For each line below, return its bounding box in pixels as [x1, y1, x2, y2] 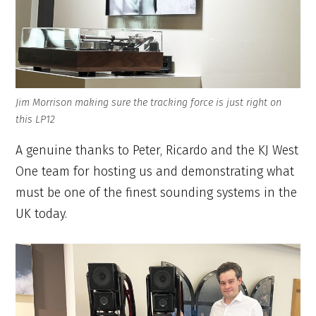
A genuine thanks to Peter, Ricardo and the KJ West [16, 142, 299, 159]
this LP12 [16, 114, 56, 126]
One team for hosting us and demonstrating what [16, 164, 295, 180]
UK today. [16, 206, 68, 222]
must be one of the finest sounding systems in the [16, 185, 298, 201]
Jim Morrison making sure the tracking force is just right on [16, 97, 282, 109]
